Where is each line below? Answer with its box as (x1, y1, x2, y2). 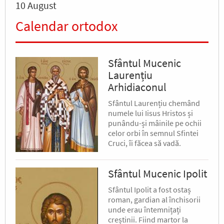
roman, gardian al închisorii (108, 194, 200, 205)
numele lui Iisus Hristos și (108, 108, 193, 118)
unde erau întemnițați (108, 204, 181, 215)
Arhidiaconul (108, 80, 166, 94)
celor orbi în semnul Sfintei (108, 128, 198, 138)
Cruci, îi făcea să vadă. (108, 138, 181, 148)
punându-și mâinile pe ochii (108, 118, 201, 128)
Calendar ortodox (15, 17, 117, 35)
